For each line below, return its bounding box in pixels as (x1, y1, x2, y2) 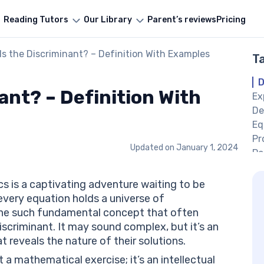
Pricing (216, 14, 246, 25)
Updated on (130, 143, 174, 153)
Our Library (83, 14, 132, 25)
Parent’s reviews (147, 14, 216, 25)
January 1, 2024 (174, 143, 238, 153)
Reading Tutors (3, 14, 68, 25)
